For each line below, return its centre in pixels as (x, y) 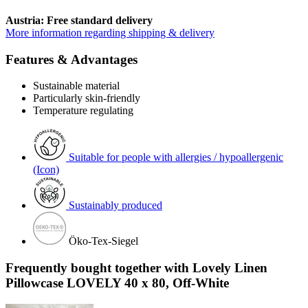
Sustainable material (76, 86)
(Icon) (46, 170)
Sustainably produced (115, 206)
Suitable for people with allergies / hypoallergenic (176, 157)
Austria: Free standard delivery (79, 20)
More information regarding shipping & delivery (110, 32)
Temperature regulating (83, 111)
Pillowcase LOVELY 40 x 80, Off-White (117, 283)
